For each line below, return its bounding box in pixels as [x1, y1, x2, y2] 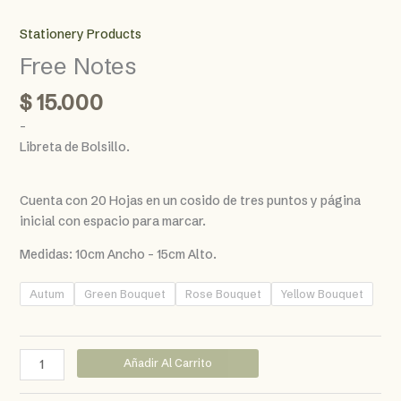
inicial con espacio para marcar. [19, 213, 206, 230]
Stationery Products [19, 25, 141, 42]
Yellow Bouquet [280, 287, 363, 302]
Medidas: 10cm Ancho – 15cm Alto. [19, 246, 217, 263]
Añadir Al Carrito [124, 356, 213, 371]
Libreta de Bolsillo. [19, 139, 130, 156]
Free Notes [19, 51, 137, 81]
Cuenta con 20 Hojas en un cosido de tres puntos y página [19, 192, 361, 209]
